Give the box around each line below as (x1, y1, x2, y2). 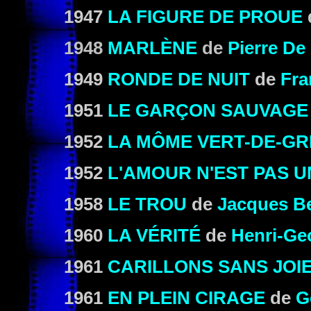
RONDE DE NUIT (108, 69, 250, 89)
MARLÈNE (108, 38, 197, 58)
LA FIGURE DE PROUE (108, 7, 303, 26)
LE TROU (108, 194, 187, 214)
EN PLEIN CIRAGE (108, 288, 265, 308)
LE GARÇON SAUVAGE (108, 101, 308, 120)
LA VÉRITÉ (108, 226, 201, 245)
